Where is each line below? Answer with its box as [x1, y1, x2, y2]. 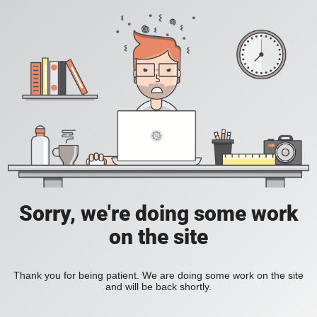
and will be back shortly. [105, 281, 212, 293]
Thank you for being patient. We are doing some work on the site [13, 270, 304, 282]
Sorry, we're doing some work [19, 201, 298, 226]
